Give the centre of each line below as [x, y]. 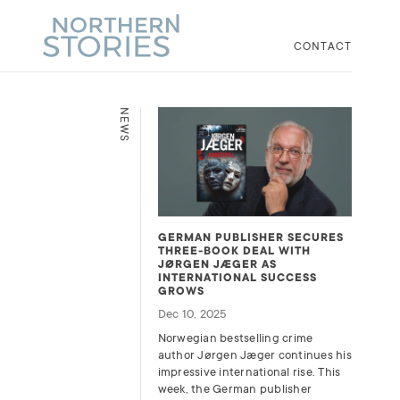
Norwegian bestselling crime [235, 337]
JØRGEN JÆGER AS [217, 264]
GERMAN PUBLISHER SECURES [250, 237]
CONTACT [322, 46]
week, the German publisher [235, 388]
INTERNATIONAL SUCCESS [237, 277]
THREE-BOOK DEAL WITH [234, 250]
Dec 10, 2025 [192, 313]
